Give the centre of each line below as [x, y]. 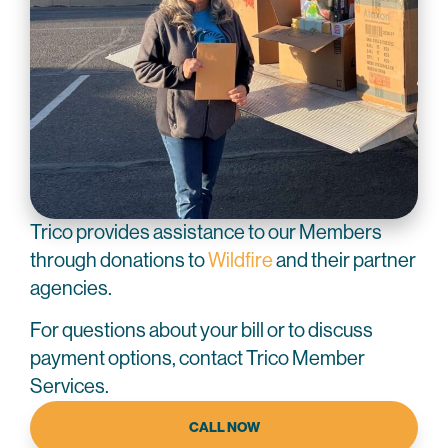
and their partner [344, 260]
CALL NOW [224, 427]
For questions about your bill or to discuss [201, 330]
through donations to [119, 260]
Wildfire [240, 260]
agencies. [71, 288]
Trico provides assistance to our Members [206, 232]
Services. [69, 386]
